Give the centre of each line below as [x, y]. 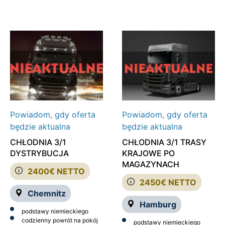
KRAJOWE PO [148, 153]
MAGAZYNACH [150, 164]
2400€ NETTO [56, 171]
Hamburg [158, 204]
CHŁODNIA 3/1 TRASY [164, 142]
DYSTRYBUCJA [39, 153]
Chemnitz [47, 193]
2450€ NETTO [168, 182]
